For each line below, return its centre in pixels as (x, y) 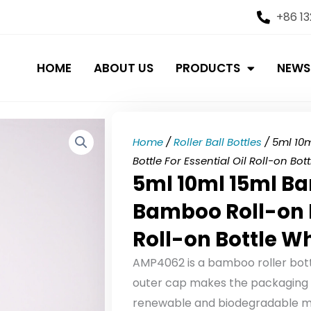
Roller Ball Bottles (218, 142)
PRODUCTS (208, 68)
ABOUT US (124, 68)
